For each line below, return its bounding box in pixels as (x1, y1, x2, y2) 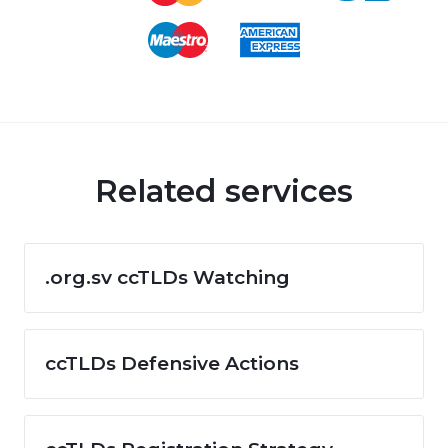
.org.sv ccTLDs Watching (45, 265, 290, 289)
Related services (95, 171, 353, 210)
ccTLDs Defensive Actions (45, 351, 299, 375)
